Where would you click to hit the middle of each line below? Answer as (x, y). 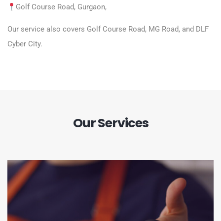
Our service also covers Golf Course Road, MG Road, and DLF (108, 29)
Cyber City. (25, 44)
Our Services (110, 123)
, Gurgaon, (91, 7)
